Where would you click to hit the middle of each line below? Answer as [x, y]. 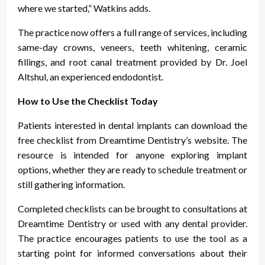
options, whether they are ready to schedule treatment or [132, 169]
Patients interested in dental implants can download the [132, 125]
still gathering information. [71, 184]
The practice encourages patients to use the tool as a [132, 238]
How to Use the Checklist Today [88, 101]
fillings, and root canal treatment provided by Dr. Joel [132, 62]
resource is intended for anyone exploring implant [132, 154]
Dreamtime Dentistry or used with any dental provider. [132, 223]
